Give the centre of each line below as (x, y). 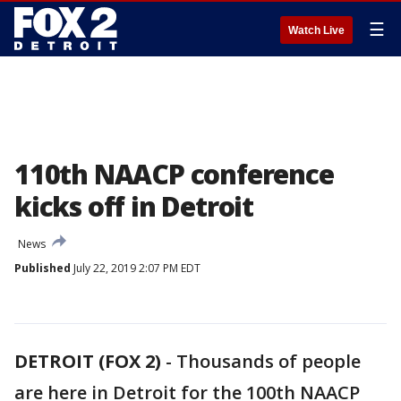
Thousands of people (269, 361)
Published (43, 268)
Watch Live (316, 30)
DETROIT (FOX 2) (88, 361)
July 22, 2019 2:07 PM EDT (136, 268)
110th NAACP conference (174, 174)
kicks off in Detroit (134, 206)
